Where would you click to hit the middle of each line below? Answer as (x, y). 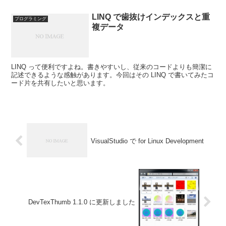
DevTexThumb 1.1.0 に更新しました (82, 202)
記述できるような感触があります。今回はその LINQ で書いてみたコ (113, 75)
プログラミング (30, 19)
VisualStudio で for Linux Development (147, 141)
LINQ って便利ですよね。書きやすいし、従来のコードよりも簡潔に (112, 67)
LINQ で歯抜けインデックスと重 (151, 17)
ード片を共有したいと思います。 (61, 83)
